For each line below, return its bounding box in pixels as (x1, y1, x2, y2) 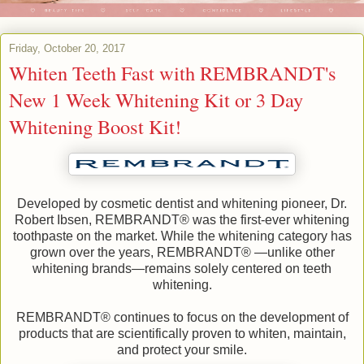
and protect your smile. (117, 343, 247, 357)
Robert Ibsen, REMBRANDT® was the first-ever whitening (15, 213, 349, 227)
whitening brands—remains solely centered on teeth (32, 262, 331, 276)
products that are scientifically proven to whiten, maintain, (18, 327, 346, 341)
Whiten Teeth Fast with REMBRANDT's (9, 59, 336, 87)
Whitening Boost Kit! (9, 113, 181, 141)
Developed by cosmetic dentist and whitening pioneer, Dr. (17, 197, 347, 211)
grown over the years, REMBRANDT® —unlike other (29, 245, 335, 260)
